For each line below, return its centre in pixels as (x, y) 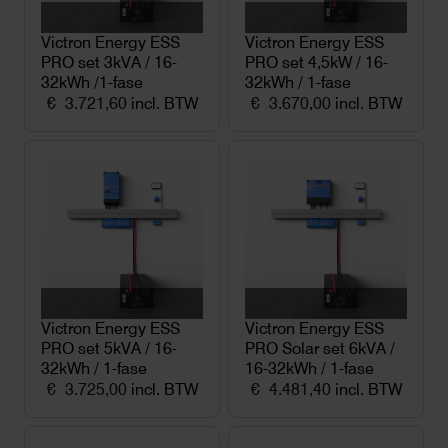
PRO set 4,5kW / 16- (316, 62)
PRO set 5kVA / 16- (109, 348)
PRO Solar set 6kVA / (320, 348)
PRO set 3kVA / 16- (109, 62)
